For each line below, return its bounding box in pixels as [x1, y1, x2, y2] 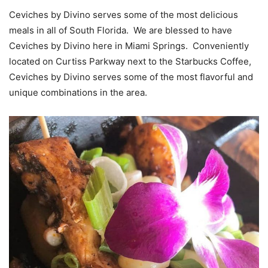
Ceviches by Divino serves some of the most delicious [9, 8, 238, 20]
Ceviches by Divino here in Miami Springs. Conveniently [9, 39, 249, 51]
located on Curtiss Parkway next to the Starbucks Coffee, [9, 55, 251, 67]
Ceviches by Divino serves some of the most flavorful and [9, 71, 253, 83]
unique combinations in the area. [9, 86, 147, 98]
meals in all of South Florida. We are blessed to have [9, 24, 232, 36]
